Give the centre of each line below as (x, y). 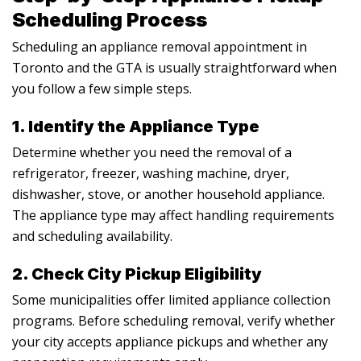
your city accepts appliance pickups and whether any (170, 341)
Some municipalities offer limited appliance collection (171, 299)
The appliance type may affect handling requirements (173, 215)
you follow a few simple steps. (102, 88)
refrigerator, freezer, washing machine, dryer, (151, 173)
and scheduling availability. (92, 236)
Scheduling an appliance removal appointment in (160, 46)
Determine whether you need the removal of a (152, 152)
